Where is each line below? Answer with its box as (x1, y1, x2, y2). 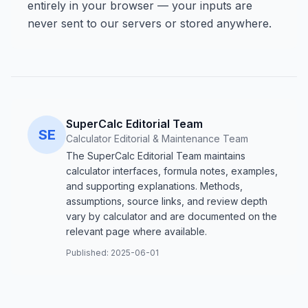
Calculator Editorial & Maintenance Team (66, 133, 248, 144)
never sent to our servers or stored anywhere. (27, 16, 272, 30)
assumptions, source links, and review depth (66, 195, 267, 207)
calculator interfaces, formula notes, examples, (66, 165, 278, 177)
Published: (66, 247, 111, 258)
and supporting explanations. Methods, (66, 180, 243, 192)
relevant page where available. (66, 225, 207, 237)
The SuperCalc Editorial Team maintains (66, 150, 245, 162)
